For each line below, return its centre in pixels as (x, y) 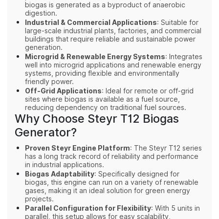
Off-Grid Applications (63, 91)
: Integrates (184, 57)
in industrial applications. (65, 165)
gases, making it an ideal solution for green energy (108, 191)
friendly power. (49, 82)
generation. (44, 48)
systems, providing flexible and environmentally (102, 74)
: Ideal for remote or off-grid (148, 91)
